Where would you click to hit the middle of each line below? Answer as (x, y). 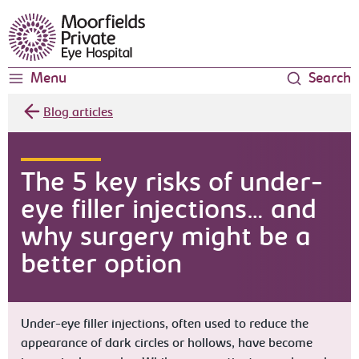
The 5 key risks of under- (172, 184)
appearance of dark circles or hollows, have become (167, 344)
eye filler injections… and (169, 212)
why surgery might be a (166, 239)
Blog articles (79, 113)
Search (329, 79)
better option (102, 266)
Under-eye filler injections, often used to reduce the (165, 325)
